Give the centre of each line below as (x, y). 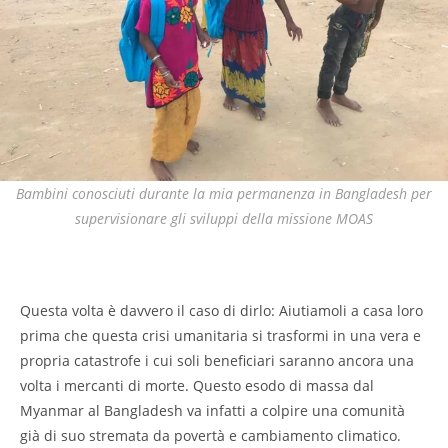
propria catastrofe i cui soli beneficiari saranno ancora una (217, 360)
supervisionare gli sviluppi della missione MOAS (224, 218)
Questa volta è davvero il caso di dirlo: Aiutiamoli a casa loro (221, 310)
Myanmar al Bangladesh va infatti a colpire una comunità (212, 410)
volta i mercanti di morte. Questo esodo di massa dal (197, 385)
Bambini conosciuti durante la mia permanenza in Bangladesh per (224, 193)
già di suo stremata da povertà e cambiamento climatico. (210, 435)
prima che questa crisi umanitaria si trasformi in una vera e (220, 335)
